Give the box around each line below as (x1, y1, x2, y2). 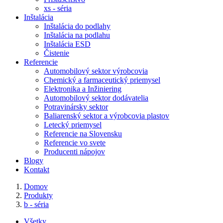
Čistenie (44, 49, 69, 57)
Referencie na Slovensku (44, 129, 122, 138)
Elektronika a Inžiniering (44, 85, 121, 93)
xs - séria (44, 4, 72, 12)
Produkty (24, 191, 53, 200)
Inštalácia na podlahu (44, 31, 110, 39)
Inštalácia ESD (44, 40, 91, 48)
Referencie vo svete (44, 138, 106, 147)
